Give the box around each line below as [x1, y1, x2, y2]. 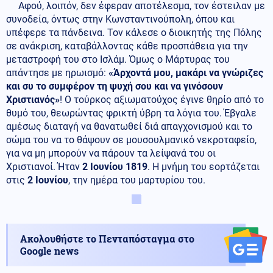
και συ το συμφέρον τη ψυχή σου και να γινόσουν [6, 80, 223, 93]
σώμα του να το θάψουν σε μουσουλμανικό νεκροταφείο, [6, 134, 257, 146]
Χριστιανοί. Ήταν [6, 161, 82, 173]
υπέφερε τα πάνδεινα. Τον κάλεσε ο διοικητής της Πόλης [6, 27, 262, 39]
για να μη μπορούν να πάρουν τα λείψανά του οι [6, 147, 216, 160]
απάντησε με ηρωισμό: [6, 67, 108, 79]
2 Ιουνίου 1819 [82, 161, 147, 173]
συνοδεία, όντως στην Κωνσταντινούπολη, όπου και [6, 13, 235, 26]
